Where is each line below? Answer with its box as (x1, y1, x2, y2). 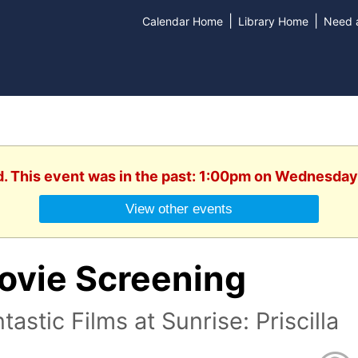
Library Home (237, 14, 308, 28)
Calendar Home (141, 14, 223, 28)
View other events (125, 201, 233, 217)
